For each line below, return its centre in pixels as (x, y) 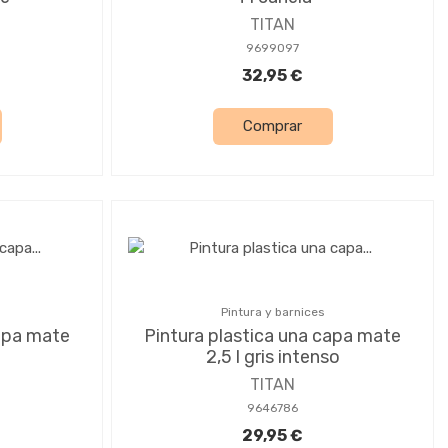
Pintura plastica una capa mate (272, 335)
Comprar (272, 126)
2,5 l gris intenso (272, 356)
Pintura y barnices (272, 311)
